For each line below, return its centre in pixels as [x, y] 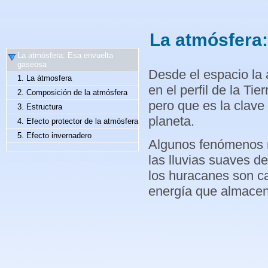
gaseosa [32, 64]
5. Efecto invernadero [54, 135]
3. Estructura [40, 107]
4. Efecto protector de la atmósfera [78, 121]
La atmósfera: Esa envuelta [65, 55]
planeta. [171, 121]
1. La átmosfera [45, 78]
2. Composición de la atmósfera [72, 92]
